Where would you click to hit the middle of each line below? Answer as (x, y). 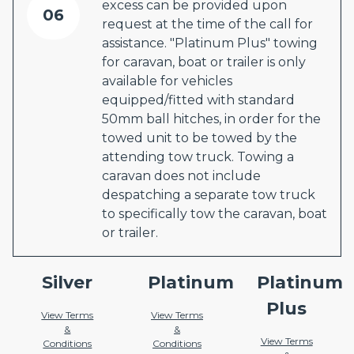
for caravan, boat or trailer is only (204, 62)
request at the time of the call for (207, 24)
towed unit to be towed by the (200, 138)
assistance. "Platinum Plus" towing (210, 43)
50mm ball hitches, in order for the (211, 119)
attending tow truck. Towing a (198, 157)
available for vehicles (167, 81)
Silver (68, 282)
